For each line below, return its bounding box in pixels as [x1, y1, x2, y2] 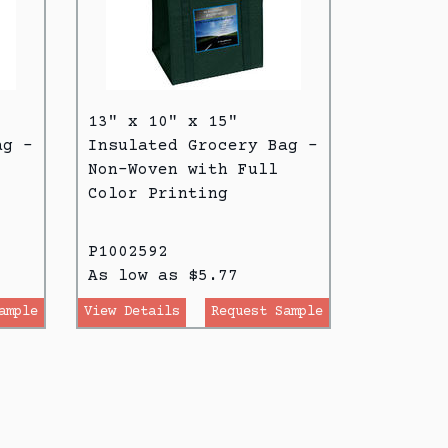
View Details [84, 303, 180, 320]
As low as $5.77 [88, 266, 238, 285]
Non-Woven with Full [88, 160, 278, 179]
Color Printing [88, 184, 228, 203]
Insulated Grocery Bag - [88, 136, 318, 155]
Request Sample [211, 303, 323, 320]
